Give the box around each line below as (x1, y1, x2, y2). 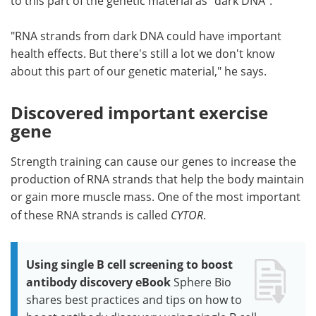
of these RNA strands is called (11, 207, 171, 223)
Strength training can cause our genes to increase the (11, 153, 296, 169)
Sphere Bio (174, 274, 231, 290)
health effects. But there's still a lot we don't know (11, 45, 274, 61)
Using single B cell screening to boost (26, 256, 233, 272)
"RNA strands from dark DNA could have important (11, 28, 281, 44)
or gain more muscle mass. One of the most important (11, 188, 300, 205)
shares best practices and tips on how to (26, 291, 242, 308)
